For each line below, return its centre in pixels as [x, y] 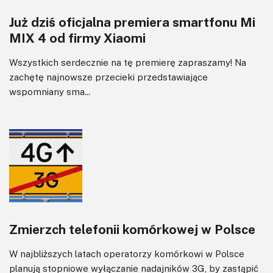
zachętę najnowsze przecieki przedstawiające [108, 76]
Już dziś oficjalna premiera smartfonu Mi [132, 22]
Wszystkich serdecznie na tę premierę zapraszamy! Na [128, 62]
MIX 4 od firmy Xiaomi [77, 37]
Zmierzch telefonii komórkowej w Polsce [132, 229]
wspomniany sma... [50, 91]
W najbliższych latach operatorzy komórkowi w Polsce [127, 253]
